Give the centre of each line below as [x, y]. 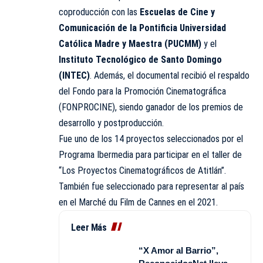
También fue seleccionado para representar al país [151, 186]
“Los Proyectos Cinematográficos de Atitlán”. [142, 170]
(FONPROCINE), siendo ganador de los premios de [151, 107]
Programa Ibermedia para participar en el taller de [150, 154]
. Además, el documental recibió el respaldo [170, 75]
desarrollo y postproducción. [111, 123]
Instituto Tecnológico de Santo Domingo [140, 59]
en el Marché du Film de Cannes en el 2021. [138, 202]
